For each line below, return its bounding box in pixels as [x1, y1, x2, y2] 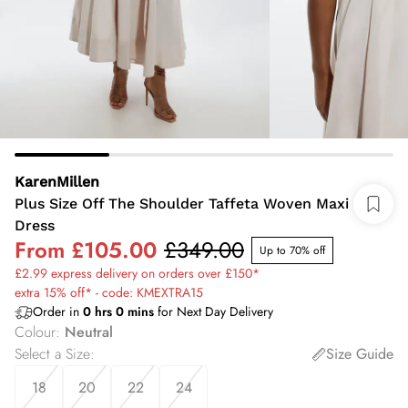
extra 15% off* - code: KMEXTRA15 [15, 283, 203, 301]
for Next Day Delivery [154, 302, 273, 321]
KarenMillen [15, 173, 99, 190]
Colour [15, 321, 56, 342]
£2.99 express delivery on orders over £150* [15, 264, 260, 282]
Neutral [65, 321, 113, 342]
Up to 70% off [260, 242, 325, 259]
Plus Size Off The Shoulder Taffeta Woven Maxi [15, 195, 349, 212]
